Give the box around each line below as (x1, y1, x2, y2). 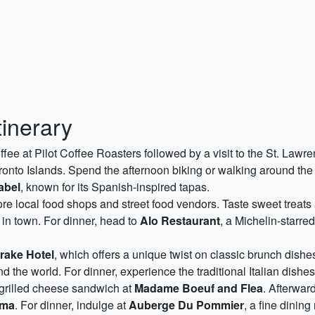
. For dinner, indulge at (15, 297, 129, 313)
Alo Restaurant (140, 212, 220, 229)
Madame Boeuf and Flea (134, 280, 263, 296)
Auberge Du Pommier (129, 297, 244, 313)
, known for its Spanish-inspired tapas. (20, 179, 210, 195)
